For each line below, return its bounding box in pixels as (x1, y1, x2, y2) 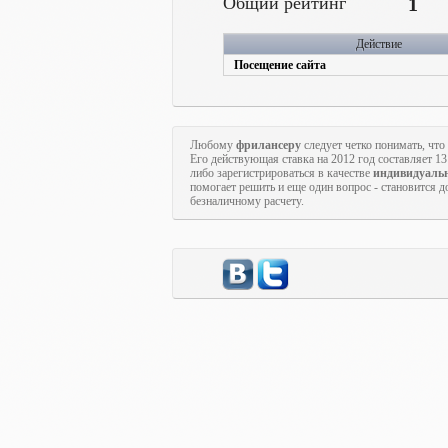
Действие (356, 37, 402, 51)
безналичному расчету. (190, 194, 304, 208)
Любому (190, 138, 236, 152)
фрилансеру (236, 138, 301, 152)
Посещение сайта (234, 58, 326, 72)
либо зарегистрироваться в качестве (190, 166, 373, 180)
